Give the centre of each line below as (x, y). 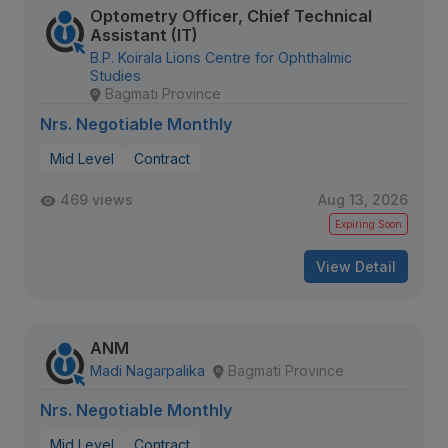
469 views (96, 199)
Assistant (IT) (144, 35)
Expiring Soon (368, 224)
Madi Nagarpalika (147, 370)
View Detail (356, 266)
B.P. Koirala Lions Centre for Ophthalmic (221, 57)
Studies (115, 75)
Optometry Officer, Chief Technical (231, 16)
